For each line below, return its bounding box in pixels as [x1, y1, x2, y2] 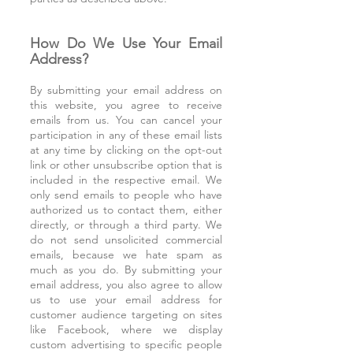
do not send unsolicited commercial [30, 232, 222, 247]
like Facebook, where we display [30, 322, 222, 336]
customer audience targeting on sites [30, 307, 222, 321]
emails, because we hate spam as [30, 247, 222, 262]
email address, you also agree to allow [30, 277, 222, 292]
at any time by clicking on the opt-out [30, 143, 222, 157]
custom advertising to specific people [30, 337, 222, 351]
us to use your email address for [30, 292, 222, 307]
